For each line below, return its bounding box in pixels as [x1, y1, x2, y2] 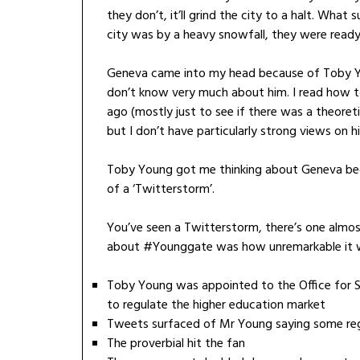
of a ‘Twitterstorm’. [107, 179, 215, 201]
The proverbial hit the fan [107, 333, 245, 355]
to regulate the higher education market [107, 295, 325, 317]
